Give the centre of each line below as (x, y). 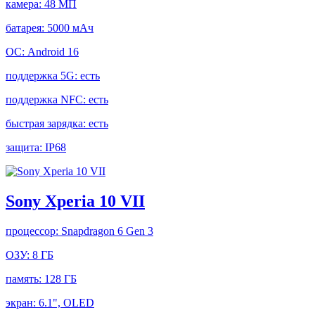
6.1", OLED (66, 302)
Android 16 (53, 51)
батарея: (26, 27)
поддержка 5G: (43, 75)
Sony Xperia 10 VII (75, 201)
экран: (22, 302)
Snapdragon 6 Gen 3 (107, 231)
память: (25, 278)
